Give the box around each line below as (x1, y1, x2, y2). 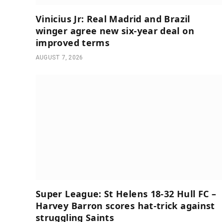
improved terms (36, 37, 110, 49)
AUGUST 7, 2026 (36, 54, 83, 61)
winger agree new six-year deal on (36, 25, 194, 37)
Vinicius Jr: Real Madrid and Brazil (36, 13, 190, 25)
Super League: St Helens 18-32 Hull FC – (36, 187, 217, 200)
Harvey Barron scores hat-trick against (36, 199, 215, 212)
